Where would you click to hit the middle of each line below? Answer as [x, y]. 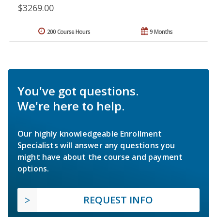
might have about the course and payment [100, 157]
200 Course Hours [69, 31]
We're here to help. [71, 106]
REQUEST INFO [118, 200]
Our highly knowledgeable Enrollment [90, 133]
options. [33, 168]
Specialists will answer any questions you [96, 145]
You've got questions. [78, 91]
